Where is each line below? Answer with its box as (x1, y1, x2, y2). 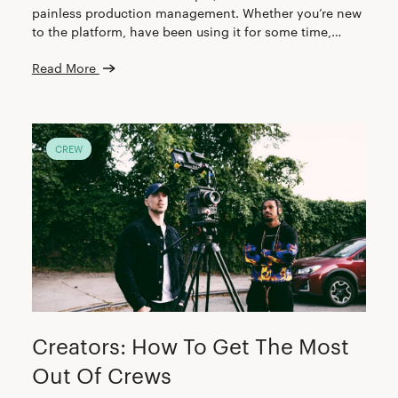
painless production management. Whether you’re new (31, 4, 362, 22)
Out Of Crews (31, 360, 171, 389)
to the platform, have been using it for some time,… (31, 22, 341, 41)
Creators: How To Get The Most (31, 330, 349, 360)
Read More (31, 59, 99, 77)
